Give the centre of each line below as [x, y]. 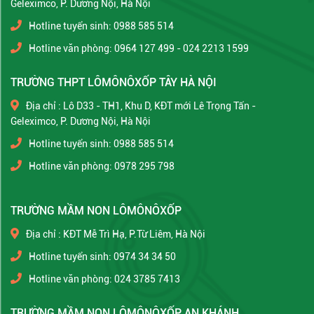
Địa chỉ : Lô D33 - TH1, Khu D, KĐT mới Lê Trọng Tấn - [141, 105]
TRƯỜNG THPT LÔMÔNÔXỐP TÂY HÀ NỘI [114, 82]
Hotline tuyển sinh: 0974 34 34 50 [102, 256]
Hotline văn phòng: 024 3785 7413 [104, 279]
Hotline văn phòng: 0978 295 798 [102, 166]
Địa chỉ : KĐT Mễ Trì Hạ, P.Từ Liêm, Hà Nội [116, 234]
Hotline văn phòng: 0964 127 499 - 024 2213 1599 [139, 48]
